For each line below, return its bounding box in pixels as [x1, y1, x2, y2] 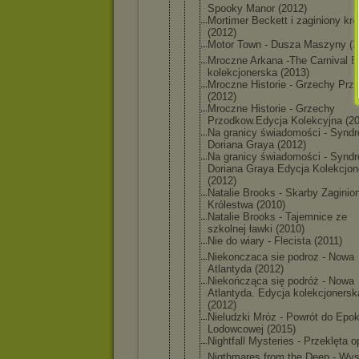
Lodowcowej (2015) [208, 323, 296, 335]
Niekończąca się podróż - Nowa [208, 275, 354, 287]
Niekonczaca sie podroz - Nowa [208, 251, 354, 263]
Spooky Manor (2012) [208, 2, 307, 14]
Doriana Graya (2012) [208, 139, 306, 151]
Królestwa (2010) [208, 199, 285, 211]
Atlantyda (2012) [208, 263, 284, 275]
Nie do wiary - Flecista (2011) [208, 235, 342, 247]
